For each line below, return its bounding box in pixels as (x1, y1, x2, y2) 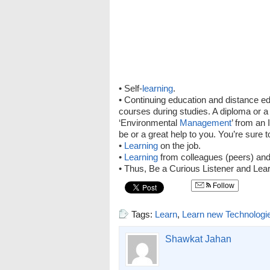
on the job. (158, 140, 201, 151)
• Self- (119, 83, 142, 93)
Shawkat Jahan (165, 234, 231, 244)
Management (180, 118, 231, 128)
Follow (211, 181, 234, 190)
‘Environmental (119, 118, 180, 128)
